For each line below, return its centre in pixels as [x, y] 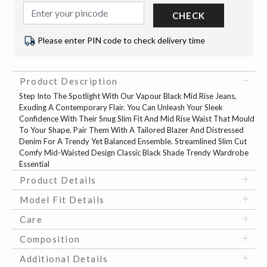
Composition [50, 239]
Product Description [69, 81]
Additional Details [64, 259]
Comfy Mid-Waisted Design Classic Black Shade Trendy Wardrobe [134, 153]
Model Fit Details [62, 200]
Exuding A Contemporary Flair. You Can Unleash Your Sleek [121, 108]
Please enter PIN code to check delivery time [121, 40]
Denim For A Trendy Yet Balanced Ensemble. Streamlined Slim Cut [133, 142]
